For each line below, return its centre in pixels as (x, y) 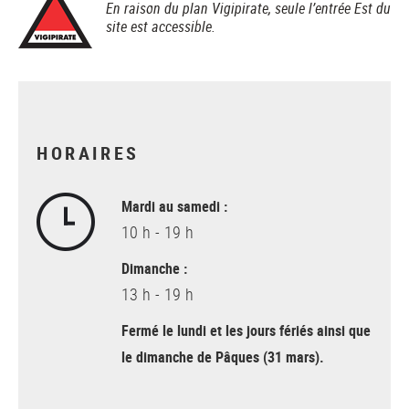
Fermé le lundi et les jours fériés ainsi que (246, 331)
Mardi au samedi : (174, 207)
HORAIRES (88, 153)
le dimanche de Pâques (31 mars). (223, 357)
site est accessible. (161, 26)
